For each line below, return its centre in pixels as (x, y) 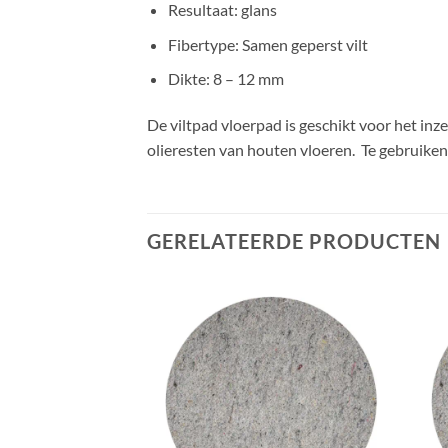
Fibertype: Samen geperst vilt (267, 44)
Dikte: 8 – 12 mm (225, 79)
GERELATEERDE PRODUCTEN (294, 240)
